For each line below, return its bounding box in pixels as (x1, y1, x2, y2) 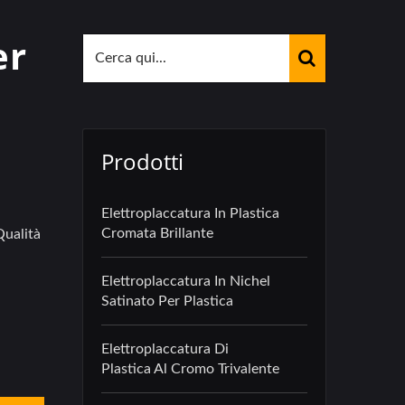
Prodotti (101, 146, 184, 176)
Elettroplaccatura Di (101, 342, 229, 356)
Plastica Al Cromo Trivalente (101, 362, 279, 376)
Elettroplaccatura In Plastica (101, 206, 279, 221)
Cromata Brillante (101, 226, 213, 240)
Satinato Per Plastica (101, 294, 233, 308)
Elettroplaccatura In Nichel (101, 274, 270, 288)
